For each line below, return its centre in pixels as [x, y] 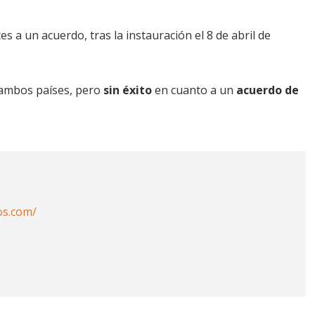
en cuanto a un [194, 90]
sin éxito [128, 90]
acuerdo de [268, 90]
